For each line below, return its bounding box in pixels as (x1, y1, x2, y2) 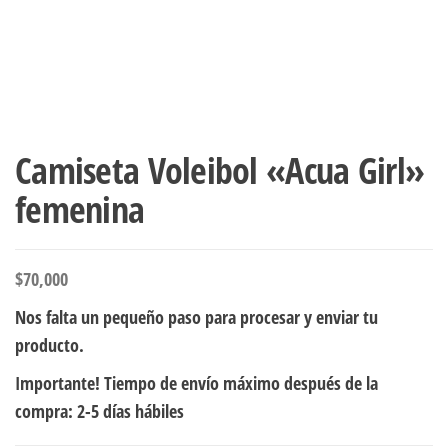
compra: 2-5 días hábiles (15, 398, 184, 423)
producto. (15, 332, 84, 357)
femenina (15, 184, 145, 234)
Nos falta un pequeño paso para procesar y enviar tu (15, 304, 378, 329)
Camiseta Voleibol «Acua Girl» (15, 145, 425, 195)
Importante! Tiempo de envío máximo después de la (15, 370, 378, 395)
